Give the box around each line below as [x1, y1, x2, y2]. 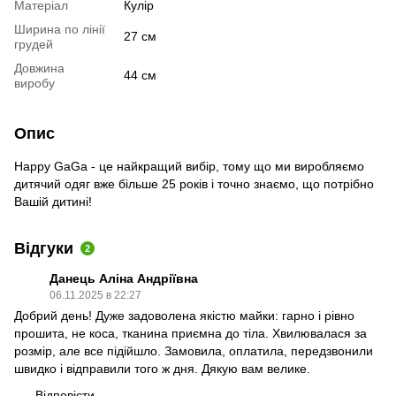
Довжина [14, 61, 65, 76]
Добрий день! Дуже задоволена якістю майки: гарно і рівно [14, 308, 354, 324]
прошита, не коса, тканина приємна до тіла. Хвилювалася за [14, 326, 367, 341]
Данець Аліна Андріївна [49, 271, 198, 286]
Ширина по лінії [14, 22, 105, 37]
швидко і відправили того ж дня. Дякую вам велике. [14, 362, 310, 377]
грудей [14, 37, 53, 52]
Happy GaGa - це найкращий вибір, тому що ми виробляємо [14, 159, 364, 174]
